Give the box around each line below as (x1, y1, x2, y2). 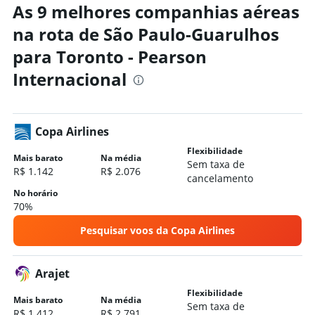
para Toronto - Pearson (13, 45, 207, 69)
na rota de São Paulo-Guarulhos (13, 22, 279, 46)
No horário (13, 187, 58, 200)
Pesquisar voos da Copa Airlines (80, 224, 235, 238)
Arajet (35, 266, 70, 282)
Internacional (13, 67, 127, 91)
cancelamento (187, 172, 254, 186)
